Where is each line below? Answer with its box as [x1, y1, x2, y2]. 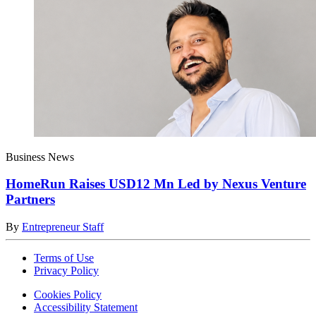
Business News [6, 150, 74, 163]
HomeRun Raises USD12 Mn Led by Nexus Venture [6, 176, 306, 192]
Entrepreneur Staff [22, 221, 104, 233]
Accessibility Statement [34, 301, 138, 314]
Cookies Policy [34, 288, 102, 301]
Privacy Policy [34, 265, 99, 277]
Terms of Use [34, 252, 94, 265]
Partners [6, 192, 55, 207]
